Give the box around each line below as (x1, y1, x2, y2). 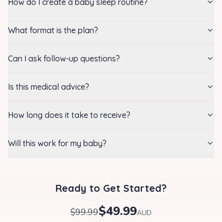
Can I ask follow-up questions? (8, 54, 120, 63)
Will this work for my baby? (8, 138, 107, 148)
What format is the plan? (8, 25, 98, 35)
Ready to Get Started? (55, 182, 166, 194)
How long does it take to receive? (8, 110, 130, 120)
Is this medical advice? (8, 82, 89, 92)
